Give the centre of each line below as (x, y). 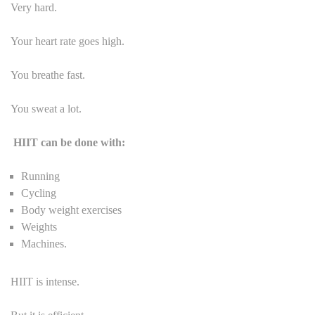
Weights (39, 226)
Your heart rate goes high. (67, 41)
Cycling (39, 193)
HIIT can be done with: (69, 142)
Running (40, 176)
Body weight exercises (71, 210)
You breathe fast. (48, 75)
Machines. (44, 243)
